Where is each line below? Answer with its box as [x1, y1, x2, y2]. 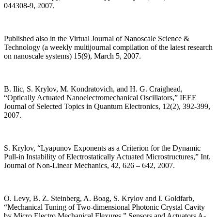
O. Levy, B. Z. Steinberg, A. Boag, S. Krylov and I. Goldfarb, [4, 194, 194, 203]
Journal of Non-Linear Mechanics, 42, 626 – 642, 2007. [4, 161, 175, 170]
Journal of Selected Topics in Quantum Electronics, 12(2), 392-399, [4, 102, 210, 111]
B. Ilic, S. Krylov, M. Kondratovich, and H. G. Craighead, [4, 85, 183, 93]
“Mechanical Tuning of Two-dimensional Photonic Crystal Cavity [4, 203, 205, 212]
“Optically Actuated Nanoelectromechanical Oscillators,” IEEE [4, 93, 197, 102]
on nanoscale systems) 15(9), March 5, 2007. [4, 52, 143, 61]
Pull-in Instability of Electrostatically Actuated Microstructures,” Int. [4, 153, 211, 161]
